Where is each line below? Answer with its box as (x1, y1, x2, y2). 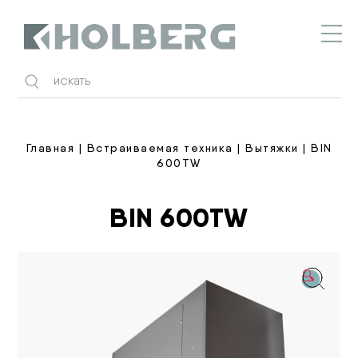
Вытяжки (245, 141, 299, 154)
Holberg (23, 49, 69, 64)
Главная (26, 141, 74, 154)
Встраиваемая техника (86, 141, 233, 154)
